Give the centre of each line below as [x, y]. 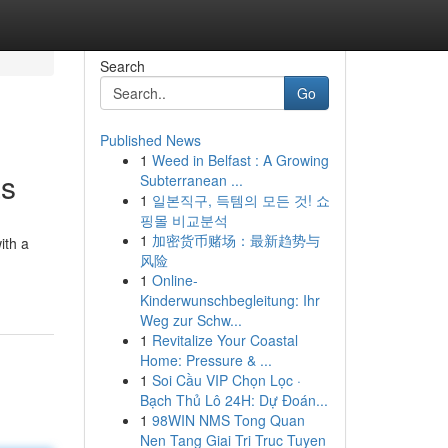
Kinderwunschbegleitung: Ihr [229, 300]
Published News [150, 140]
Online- [174, 280]
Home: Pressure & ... [205, 360]
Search [122, 66]
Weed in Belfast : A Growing [240, 160]
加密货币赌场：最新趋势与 [235, 240]
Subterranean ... [191, 180]
